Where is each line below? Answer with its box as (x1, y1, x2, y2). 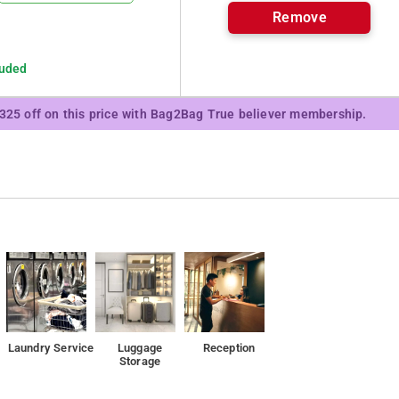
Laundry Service (7, 341, 94, 354)
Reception (202, 341, 256, 354)
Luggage (117, 341, 163, 354)
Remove (272, 8, 328, 26)
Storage (118, 354, 161, 368)
